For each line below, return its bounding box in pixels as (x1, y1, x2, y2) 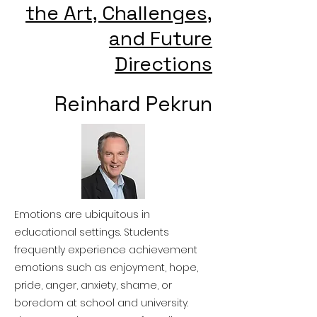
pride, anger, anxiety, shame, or (14, 278, 172, 292)
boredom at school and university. (14, 296, 188, 310)
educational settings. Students (14, 225, 169, 239)
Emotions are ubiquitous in (14, 207, 150, 221)
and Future (109, 25, 212, 51)
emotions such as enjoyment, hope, (14, 260, 198, 275)
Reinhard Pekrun (54, 91, 212, 117)
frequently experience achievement (14, 243, 197, 257)
